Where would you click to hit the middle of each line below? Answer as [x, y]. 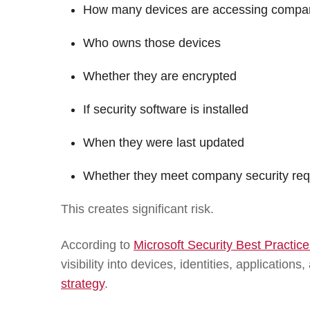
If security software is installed [166, 109]
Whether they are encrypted [160, 76]
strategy [83, 283]
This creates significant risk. [137, 209]
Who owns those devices [152, 43]
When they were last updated [164, 142]
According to [97, 245]
